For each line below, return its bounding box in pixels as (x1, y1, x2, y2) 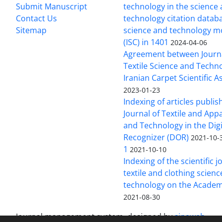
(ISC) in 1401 (123, 36, 169, 48)
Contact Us (16, 12, 57, 24)
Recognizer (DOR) (123, 131, 189, 143)
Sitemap (16, 24, 47, 36)
